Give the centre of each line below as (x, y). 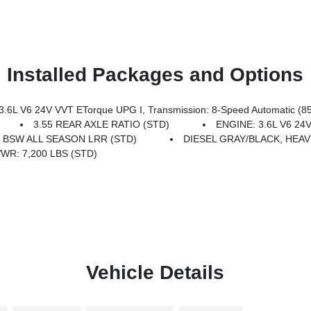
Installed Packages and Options (155, 75)
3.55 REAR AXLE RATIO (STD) (102, 124)
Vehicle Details (155, 272)
